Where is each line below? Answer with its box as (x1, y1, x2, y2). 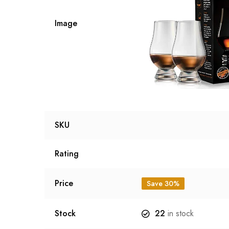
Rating (55, 148, 79, 160)
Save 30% (147, 178, 179, 189)
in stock (165, 208, 194, 220)
